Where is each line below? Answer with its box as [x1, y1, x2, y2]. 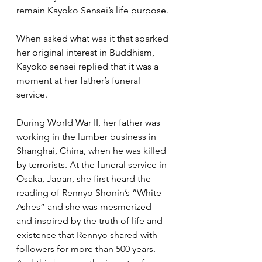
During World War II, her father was [16, 117, 163, 129]
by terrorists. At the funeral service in [16, 159, 169, 171]
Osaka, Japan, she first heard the [16, 173, 153, 185]
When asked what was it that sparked [16, 33, 171, 44]
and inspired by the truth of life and [16, 215, 165, 227]
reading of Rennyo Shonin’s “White [16, 187, 164, 199]
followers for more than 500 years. [16, 243, 158, 255]
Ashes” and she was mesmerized [16, 201, 154, 213]
